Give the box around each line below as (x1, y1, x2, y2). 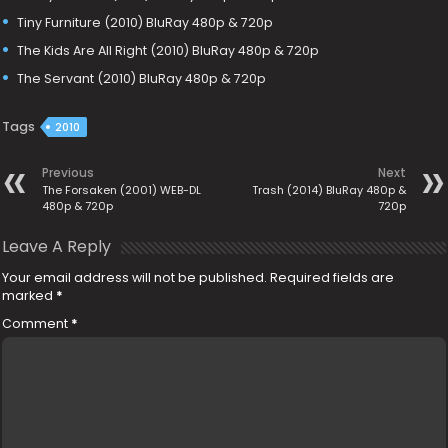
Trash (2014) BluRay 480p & (251, 182, 406, 199)
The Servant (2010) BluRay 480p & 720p (17, 69, 267, 87)
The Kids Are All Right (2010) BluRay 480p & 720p (17, 41, 320, 59)
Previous (42, 164, 95, 182)
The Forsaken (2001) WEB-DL (42, 182, 202, 199)
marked (2, 287, 57, 305)
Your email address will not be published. (2, 269, 268, 287)
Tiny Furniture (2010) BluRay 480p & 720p (17, 13, 274, 31)
